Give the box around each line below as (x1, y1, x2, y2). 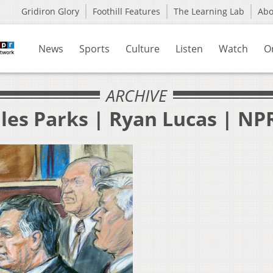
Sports (79, 42, 110, 55)
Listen (175, 42, 203, 55)
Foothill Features (93, 5, 160, 17)
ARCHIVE (106, 84, 167, 107)
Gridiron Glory (21, 5, 79, 17)
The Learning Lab (174, 5, 244, 17)
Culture (126, 42, 160, 55)
